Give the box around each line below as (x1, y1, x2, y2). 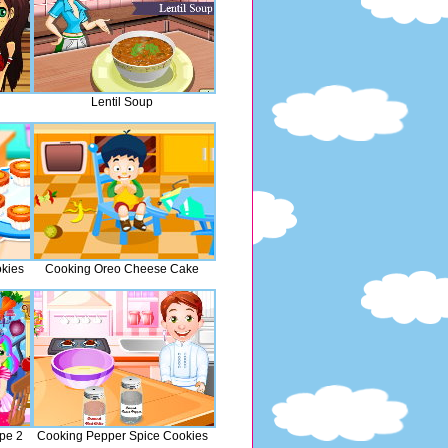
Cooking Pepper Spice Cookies (36, 429, 208, 443)
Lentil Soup (91, 95, 153, 109)
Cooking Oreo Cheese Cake (45, 262, 199, 276)
